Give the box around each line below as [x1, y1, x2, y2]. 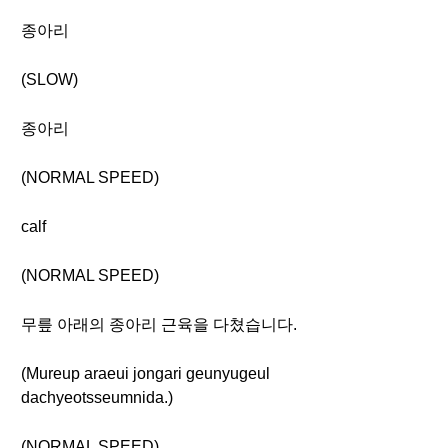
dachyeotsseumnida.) [21, 389, 173, 406]
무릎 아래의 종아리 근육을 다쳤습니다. [21, 316, 297, 333]
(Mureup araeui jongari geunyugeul [21, 365, 270, 382]
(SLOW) [21, 71, 78, 88]
